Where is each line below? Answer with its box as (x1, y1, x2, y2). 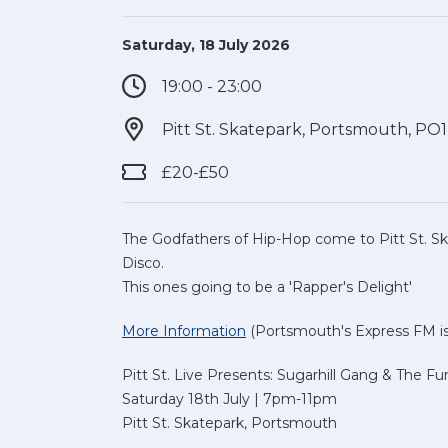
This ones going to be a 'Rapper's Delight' (122, 277, 412, 296)
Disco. (122, 253, 164, 272)
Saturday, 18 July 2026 (122, 35, 290, 54)
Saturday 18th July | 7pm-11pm (122, 389, 337, 408)
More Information (122, 321, 246, 340)
